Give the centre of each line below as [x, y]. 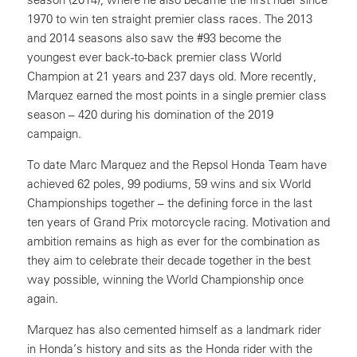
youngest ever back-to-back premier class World [154, 57]
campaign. [54, 133]
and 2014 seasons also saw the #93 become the [154, 38]
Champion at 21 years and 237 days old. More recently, [172, 76]
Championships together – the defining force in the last [170, 203]
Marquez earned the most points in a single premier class [177, 95]
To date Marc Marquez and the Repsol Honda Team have [177, 165]
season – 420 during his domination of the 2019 [150, 114]
